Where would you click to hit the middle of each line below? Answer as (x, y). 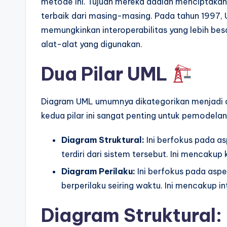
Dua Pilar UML (106, 74)
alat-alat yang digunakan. (92, 44)
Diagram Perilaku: (98, 172)
